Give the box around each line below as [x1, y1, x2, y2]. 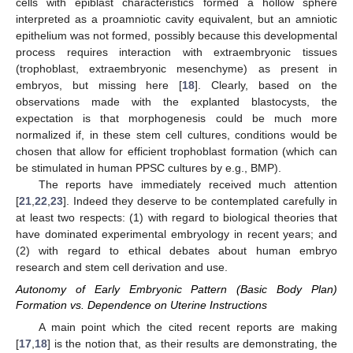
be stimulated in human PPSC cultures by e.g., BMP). [16, 162, 281, 175]
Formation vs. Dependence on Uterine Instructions [16, 299, 267, 312]
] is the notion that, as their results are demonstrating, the [47, 336, 337, 350]
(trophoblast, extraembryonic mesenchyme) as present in [16, 62, 337, 76]
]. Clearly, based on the [195, 79, 337, 92]
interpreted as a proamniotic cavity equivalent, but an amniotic [16, 13, 337, 26]
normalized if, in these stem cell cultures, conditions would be [16, 128, 337, 142]
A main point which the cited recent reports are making [38, 320, 337, 333]
